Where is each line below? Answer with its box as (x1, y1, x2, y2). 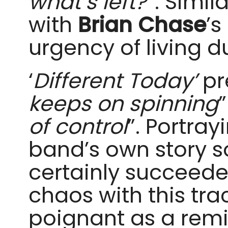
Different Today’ (33, 66, 197, 95)
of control (28, 112, 127, 141)
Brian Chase (78, 10, 206, 39)
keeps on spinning (28, 89, 218, 118)
